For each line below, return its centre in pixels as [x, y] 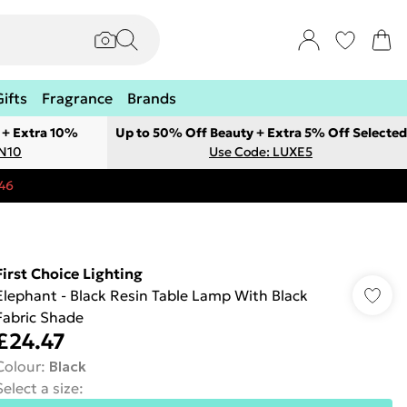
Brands [152, 98]
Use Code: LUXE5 [261, 152]
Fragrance [77, 98]
